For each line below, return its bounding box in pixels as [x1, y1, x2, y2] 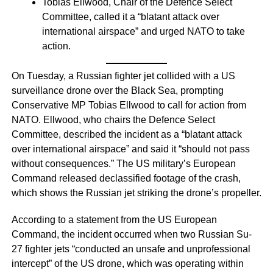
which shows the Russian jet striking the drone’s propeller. [11, 188, 261, 199]
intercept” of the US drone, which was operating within [11, 258, 244, 269]
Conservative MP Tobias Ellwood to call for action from [11, 100, 246, 111]
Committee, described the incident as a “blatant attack [11, 129, 242, 140]
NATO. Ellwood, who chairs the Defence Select [11, 115, 215, 126]
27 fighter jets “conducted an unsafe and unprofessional [11, 244, 250, 255]
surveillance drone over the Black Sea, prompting [11, 85, 224, 96]
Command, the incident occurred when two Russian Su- [11, 229, 252, 240]
